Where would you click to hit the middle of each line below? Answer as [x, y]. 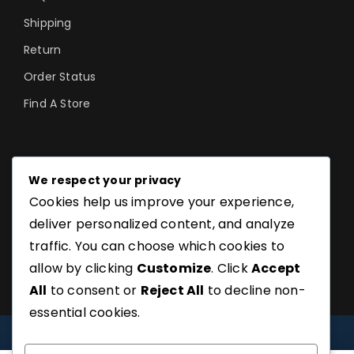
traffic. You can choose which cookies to [157, 247]
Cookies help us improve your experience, [162, 202]
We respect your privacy [105, 181]
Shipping [48, 23]
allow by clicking [83, 269]
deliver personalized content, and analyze [162, 224]
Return [43, 50]
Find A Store [57, 104]
